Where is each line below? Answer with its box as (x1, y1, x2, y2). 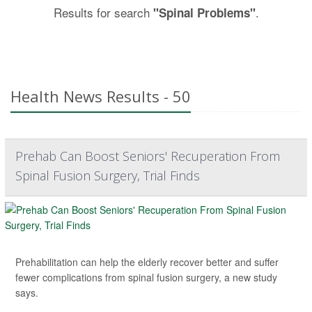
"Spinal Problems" (153, 3, 256, 21)
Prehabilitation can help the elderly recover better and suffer (15, 254, 279, 269)
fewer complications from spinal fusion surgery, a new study (15, 270, 277, 284)
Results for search (53, 3, 153, 21)
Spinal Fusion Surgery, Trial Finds (15, 166, 200, 184)
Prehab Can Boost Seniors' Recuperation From (15, 147, 280, 164)
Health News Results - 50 (10, 85, 191, 107)
